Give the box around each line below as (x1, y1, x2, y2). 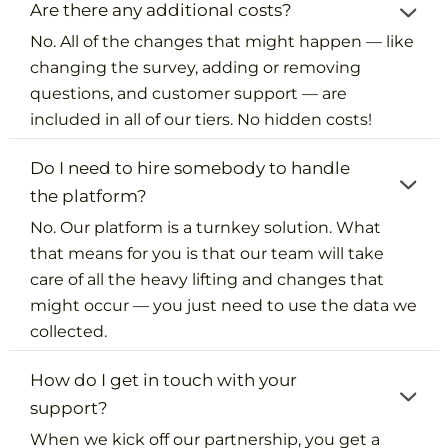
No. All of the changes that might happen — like (30, 31, 415, 51)
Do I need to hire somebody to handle (30, 157, 351, 178)
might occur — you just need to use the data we (30, 295, 418, 315)
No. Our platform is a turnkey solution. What (30, 217, 382, 237)
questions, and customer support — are (30, 83, 348, 103)
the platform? (30, 185, 148, 206)
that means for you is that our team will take (30, 243, 385, 263)
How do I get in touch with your (30, 369, 298, 390)
